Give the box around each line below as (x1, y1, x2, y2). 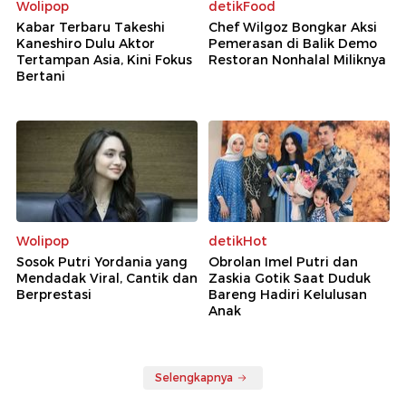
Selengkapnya (155, 371, 233, 385)
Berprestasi (16, 286, 92, 304)
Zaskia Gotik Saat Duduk (208, 270, 371, 287)
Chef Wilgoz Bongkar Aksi (208, 18, 377, 35)
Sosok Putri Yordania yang (16, 254, 188, 271)
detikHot (208, 233, 267, 250)
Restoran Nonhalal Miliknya (208, 51, 386, 68)
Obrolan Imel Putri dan (208, 254, 358, 271)
